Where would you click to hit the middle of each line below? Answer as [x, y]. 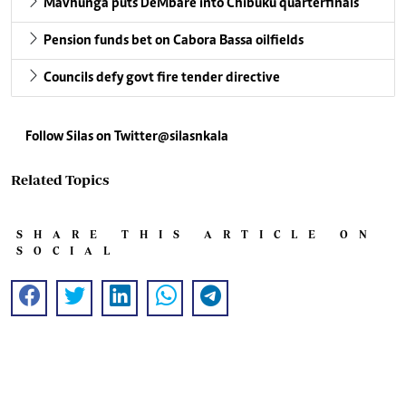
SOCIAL [68, 250]
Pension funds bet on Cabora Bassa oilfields [174, 40]
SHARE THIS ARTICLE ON [197, 234]
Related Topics [60, 179]
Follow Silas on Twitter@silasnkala [127, 136]
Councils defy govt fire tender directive [162, 77]
